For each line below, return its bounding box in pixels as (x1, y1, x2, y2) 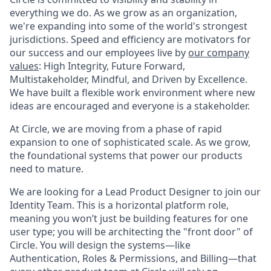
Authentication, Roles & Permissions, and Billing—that (10, 252, 256, 265)
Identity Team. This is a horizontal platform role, (10, 198, 229, 212)
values (10, 59, 39, 73)
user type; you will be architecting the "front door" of (10, 225, 253, 238)
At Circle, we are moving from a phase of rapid (10, 122, 222, 135)
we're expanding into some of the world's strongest (10, 19, 247, 33)
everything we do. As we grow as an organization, (10, 6, 237, 19)
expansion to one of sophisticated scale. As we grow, (10, 135, 250, 149)
